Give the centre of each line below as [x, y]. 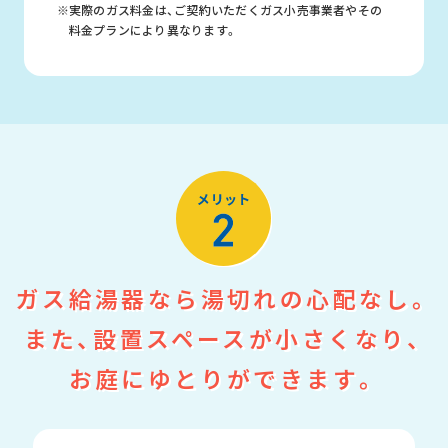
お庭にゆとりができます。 [224, 378]
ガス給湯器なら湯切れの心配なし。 [224, 298]
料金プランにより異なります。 [153, 30]
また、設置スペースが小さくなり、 [224, 338]
